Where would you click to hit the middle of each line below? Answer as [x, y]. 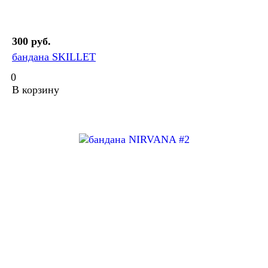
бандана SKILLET [54, 57]
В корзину [36, 90]
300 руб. [31, 42]
